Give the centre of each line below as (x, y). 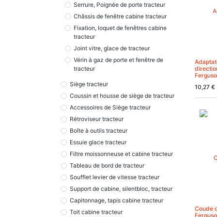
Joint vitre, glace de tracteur (112, 48)
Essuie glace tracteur (98, 142)
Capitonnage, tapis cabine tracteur (116, 200)
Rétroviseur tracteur (97, 119)
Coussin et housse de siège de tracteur (122, 96)
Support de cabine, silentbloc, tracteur (121, 189)
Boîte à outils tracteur (99, 131)
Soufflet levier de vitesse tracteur (115, 177)
